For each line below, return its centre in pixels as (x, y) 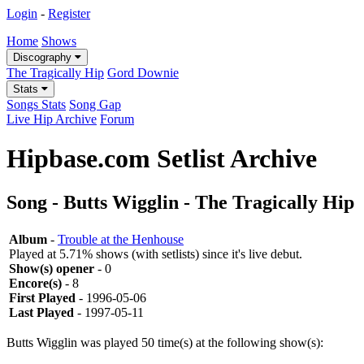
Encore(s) (35, 283)
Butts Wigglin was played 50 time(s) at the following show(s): (165, 342)
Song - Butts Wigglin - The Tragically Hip (180, 202)
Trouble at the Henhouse (121, 239)
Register (69, 13)
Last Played (41, 312)
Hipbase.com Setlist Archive (162, 159)
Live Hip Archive (52, 119)
